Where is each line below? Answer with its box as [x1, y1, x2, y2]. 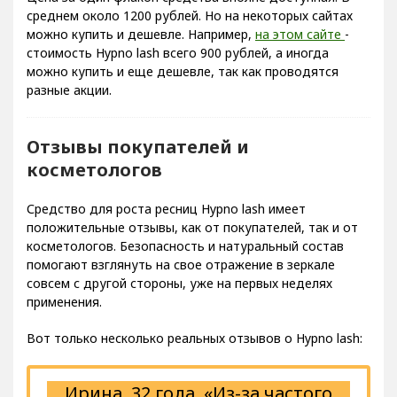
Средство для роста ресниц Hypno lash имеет [27, 199, 306, 217]
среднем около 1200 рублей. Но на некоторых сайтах [27, 6, 353, 24]
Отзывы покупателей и [27, 134, 249, 159]
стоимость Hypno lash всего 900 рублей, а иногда [27, 43, 329, 61]
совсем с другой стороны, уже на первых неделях [27, 274, 332, 292]
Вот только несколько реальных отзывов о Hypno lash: [27, 329, 362, 346]
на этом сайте [255, 25, 345, 43]
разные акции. [27, 81, 112, 98]
